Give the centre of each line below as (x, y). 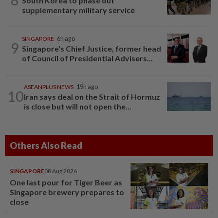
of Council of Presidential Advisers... (87, 58)
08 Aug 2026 (61, 171)
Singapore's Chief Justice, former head (91, 48)
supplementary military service (78, 10)
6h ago (66, 38)
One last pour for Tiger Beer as (66, 182)
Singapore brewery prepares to (67, 192)
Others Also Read (46, 145)
